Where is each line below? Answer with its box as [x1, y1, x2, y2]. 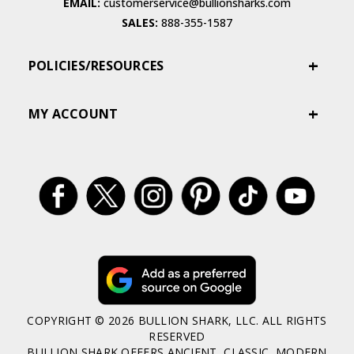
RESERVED [149, 329, 205, 345]
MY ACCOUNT [28, 105, 119, 123]
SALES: [122, 15, 161, 31]
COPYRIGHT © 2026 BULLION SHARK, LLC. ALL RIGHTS [27, 313, 327, 329]
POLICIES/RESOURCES [28, 57, 164, 75]
